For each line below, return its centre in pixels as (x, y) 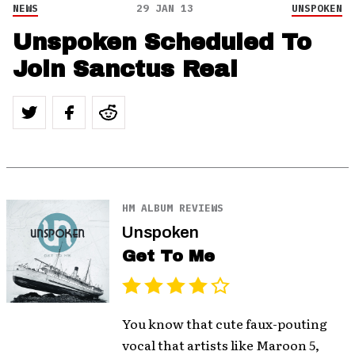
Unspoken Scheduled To (162, 42)
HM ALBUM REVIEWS (172, 208)
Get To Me (168, 256)
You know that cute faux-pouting (224, 323)
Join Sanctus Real (125, 69)
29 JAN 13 (165, 8)
